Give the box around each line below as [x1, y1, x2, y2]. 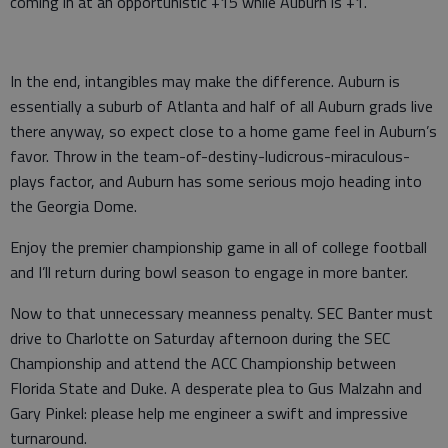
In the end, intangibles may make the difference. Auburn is [10, 68, 400, 93]
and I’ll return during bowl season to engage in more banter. [10, 259, 408, 284]
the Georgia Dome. [10, 193, 137, 218]
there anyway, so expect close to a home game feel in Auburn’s [10, 118, 437, 143]
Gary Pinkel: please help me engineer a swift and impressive [10, 400, 408, 425]
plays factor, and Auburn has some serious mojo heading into [10, 168, 422, 193]
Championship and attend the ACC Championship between [10, 350, 396, 375]
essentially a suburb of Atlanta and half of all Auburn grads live [10, 93, 433, 118]
